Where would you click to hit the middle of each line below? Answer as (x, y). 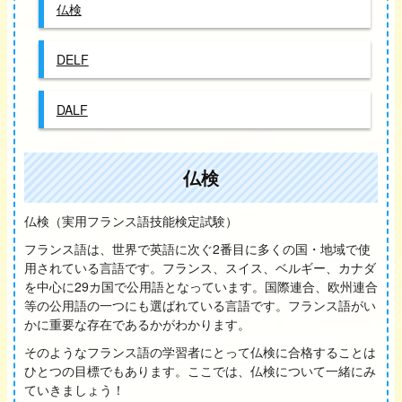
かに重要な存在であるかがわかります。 (137, 323)
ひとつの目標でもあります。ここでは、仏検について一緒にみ (200, 370)
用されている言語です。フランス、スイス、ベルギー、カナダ (200, 267)
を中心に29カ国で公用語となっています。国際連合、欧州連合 (201, 286)
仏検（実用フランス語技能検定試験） (131, 220)
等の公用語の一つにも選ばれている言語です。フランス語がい (200, 305)
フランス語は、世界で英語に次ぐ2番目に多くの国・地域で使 (197, 248)
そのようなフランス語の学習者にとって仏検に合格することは (200, 351)
